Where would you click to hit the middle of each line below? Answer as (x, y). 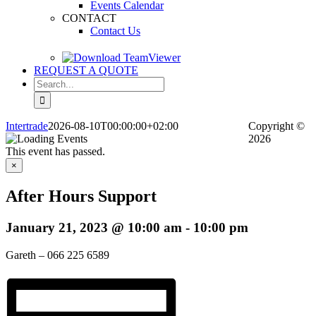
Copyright (272, 126)
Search (48, 82)
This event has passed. (55, 151)
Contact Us (115, 31)
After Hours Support (81, 196)
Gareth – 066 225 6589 (57, 255)
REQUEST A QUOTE (86, 70)
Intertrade (27, 126)
